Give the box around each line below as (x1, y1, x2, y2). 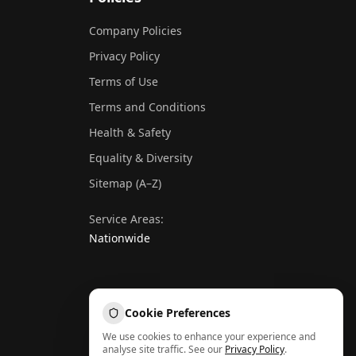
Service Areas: (89, 211, 164, 226)
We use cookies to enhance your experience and (103, 330, 315, 343)
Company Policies (89, 23, 182, 38)
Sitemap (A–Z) (89, 176, 161, 191)
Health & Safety (89, 125, 171, 140)
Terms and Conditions (89, 99, 206, 114)
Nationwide (89, 230, 150, 246)
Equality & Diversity (89, 150, 192, 165)
